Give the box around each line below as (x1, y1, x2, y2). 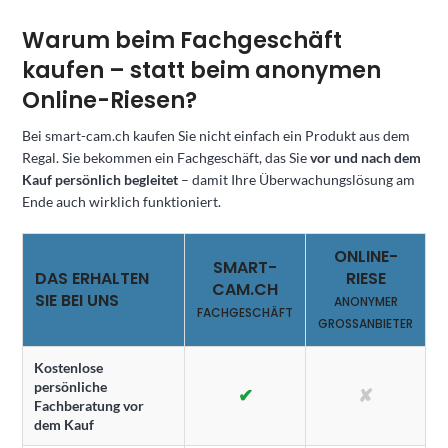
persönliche (34, 377, 107, 395)
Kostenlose (34, 358, 103, 376)
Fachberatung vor (34, 396, 144, 414)
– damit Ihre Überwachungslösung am (178, 170, 415, 188)
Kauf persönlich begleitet (22, 170, 178, 188)
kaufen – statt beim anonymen (22, 54, 381, 86)
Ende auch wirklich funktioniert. (22, 192, 221, 210)
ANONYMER (333, 292, 398, 310)
